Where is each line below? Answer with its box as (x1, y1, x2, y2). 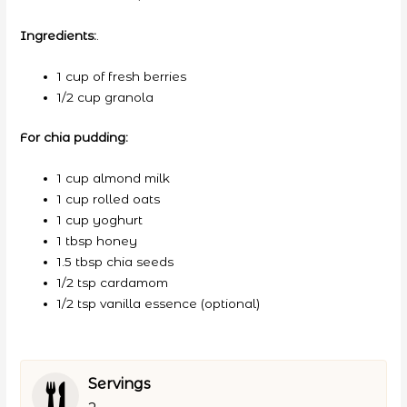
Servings (88, 374, 152, 392)
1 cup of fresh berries (57, 69, 187, 84)
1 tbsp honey (57, 233, 138, 248)
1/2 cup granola (57, 90, 154, 105)
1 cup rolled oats (57, 191, 161, 206)
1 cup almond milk (57, 170, 171, 185)
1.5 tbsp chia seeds (57, 253, 174, 269)
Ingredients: (20, 28, 97, 44)
